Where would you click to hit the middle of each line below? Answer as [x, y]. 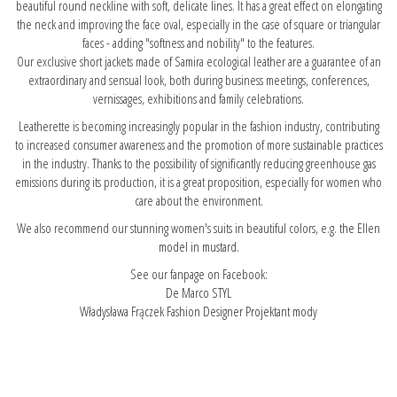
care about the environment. [198, 200]
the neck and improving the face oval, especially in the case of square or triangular [198, 23]
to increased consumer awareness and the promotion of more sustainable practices [198, 144]
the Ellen [360, 227]
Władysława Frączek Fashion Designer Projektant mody [198, 311]
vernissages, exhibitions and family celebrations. [198, 98]
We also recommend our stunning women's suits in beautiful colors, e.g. [178, 227]
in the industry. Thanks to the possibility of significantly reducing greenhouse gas [198, 163]
